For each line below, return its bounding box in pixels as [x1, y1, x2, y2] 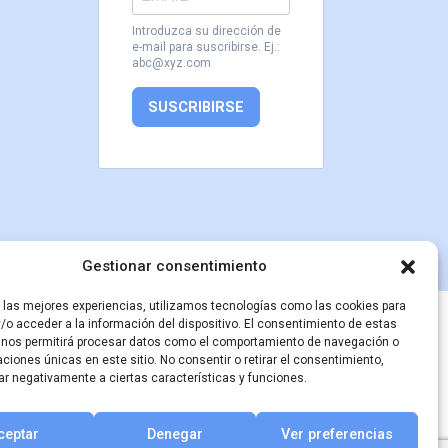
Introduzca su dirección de [132, 24, 281, 39]
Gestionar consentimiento [82, 257, 268, 275]
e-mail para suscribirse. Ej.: [132, 40, 280, 55]
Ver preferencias [281, 426, 393, 443]
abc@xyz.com [132, 56, 211, 71]
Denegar [147, 426, 203, 443]
